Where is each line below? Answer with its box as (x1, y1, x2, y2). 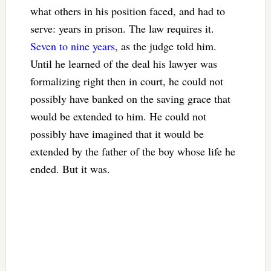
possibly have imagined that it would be (30, 126, 204, 141)
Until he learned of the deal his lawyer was (30, 56, 217, 71)
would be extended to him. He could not (30, 108, 206, 123)
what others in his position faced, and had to (30, 3, 225, 18)
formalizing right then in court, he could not (30, 73, 223, 88)
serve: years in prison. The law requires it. (30, 21, 214, 36)
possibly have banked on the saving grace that (30, 91, 230, 106)
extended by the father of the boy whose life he (30, 143, 235, 158)
